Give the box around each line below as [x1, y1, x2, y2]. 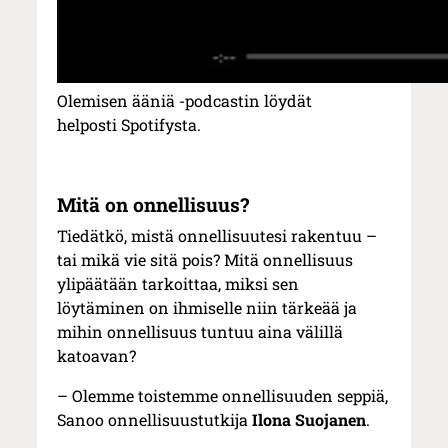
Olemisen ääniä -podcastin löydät [57, 90, 313, 112]
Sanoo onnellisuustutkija [57, 409, 253, 431]
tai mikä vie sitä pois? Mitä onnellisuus [57, 249, 354, 271]
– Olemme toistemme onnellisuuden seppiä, [57, 385, 389, 407]
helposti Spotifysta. [57, 114, 202, 136]
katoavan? [57, 345, 137, 367]
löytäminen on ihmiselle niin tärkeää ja [57, 297, 358, 319]
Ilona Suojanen [252, 409, 367, 431]
